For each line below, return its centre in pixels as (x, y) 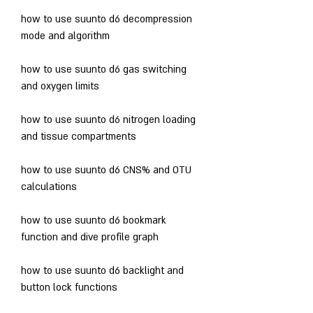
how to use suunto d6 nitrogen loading (108, 119)
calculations (49, 187)
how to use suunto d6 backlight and (102, 270)
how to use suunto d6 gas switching (104, 69)
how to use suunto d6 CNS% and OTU (106, 170)
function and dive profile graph (90, 237)
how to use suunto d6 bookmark (94, 220)
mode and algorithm (65, 36)
